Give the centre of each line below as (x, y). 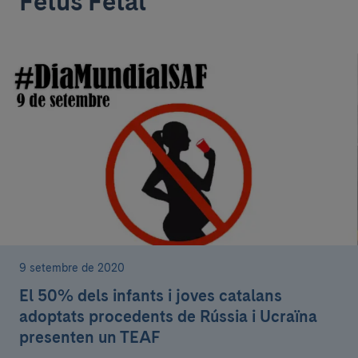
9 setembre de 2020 (72, 268)
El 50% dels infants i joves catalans (151, 296)
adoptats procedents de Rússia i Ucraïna (168, 316)
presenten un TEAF (89, 337)
